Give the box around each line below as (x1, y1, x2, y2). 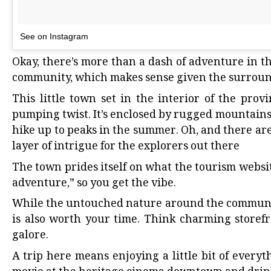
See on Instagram (20, 31, 88, 42)
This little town (12, 90, 97, 109)
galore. (12, 227, 48, 246)
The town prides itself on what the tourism (12, 158, 239, 177)
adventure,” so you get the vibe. (12, 174, 176, 193)
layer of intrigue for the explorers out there (12, 137, 240, 156)
